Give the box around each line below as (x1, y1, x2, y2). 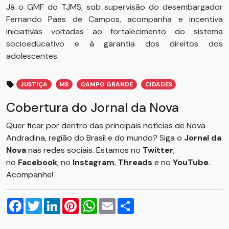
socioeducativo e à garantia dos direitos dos (6, 38, 223, 49)
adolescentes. (6, 51, 59, 61)
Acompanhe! (6, 169, 53, 180)
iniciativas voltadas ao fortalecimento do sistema (6, 26, 223, 37)
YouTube (173, 157, 209, 168)
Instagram (73, 157, 114, 168)
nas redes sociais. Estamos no (26, 145, 143, 155)
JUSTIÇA (20, 80, 48, 88)
